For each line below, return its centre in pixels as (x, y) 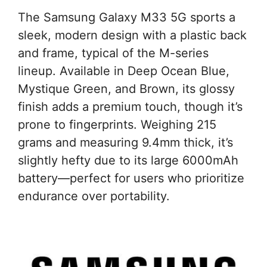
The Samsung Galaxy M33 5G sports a (127, 18)
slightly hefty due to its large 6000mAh (128, 161)
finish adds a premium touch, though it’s (130, 107)
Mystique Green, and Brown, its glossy (126, 89)
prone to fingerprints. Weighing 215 (117, 125)
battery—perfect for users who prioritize (131, 178)
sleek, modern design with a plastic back (132, 35)
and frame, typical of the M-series (113, 53)
